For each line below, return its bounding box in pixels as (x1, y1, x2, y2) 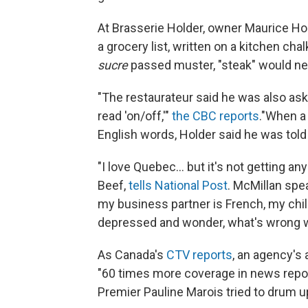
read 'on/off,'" (98, 108, 172, 123)
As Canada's (98, 247, 166, 262)
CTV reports (166, 247, 232, 262)
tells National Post (129, 177, 228, 192)
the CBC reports (172, 108, 259, 123)
